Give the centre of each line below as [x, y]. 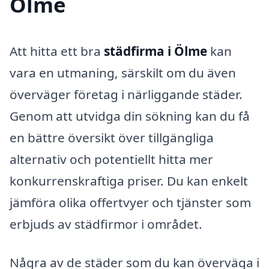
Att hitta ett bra [57, 51]
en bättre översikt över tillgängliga [112, 138]
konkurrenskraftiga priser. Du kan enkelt [129, 181]
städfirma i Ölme [156, 51]
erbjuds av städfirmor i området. [106, 224]
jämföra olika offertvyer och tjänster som [130, 203]
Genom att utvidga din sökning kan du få [130, 116]
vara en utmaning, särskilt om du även [123, 73]
